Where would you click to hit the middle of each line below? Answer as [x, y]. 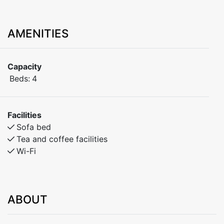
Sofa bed [34, 127]
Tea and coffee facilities [62, 139]
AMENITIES [38, 33]
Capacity [24, 66]
